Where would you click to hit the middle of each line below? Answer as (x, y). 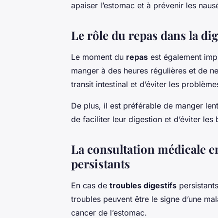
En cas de (90, 186)
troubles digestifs (143, 186)
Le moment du (99, 57)
